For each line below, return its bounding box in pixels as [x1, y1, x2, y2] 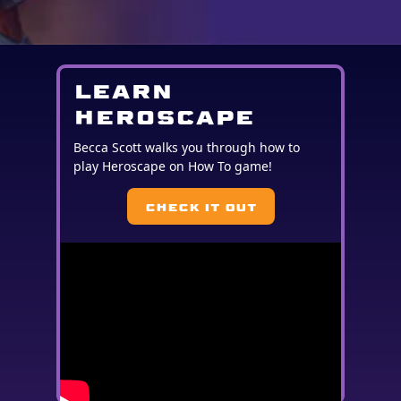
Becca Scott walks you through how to [73, 139, 301, 157]
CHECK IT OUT [144, 200, 257, 214]
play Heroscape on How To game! [73, 158, 273, 175]
